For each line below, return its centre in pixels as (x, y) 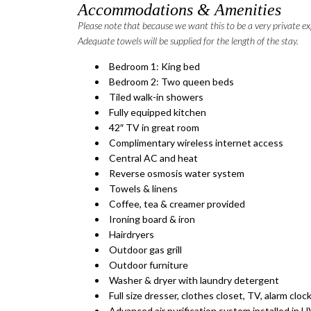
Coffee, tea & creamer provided (177, 204)
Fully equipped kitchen (158, 112)
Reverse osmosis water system (177, 174)
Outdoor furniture (149, 265)
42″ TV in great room (154, 128)
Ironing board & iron (152, 219)
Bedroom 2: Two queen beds (171, 82)
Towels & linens (143, 189)
